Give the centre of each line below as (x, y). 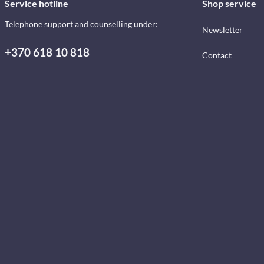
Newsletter (222, 30)
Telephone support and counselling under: (81, 24)
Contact (217, 55)
